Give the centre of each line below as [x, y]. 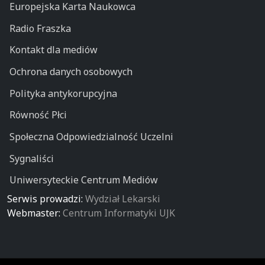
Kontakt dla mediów [53, 50]
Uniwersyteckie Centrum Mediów [83, 180]
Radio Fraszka [40, 28]
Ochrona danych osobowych [71, 72]
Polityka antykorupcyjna [63, 93]
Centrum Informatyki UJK [119, 213]
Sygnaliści [31, 158]
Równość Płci [38, 115]
